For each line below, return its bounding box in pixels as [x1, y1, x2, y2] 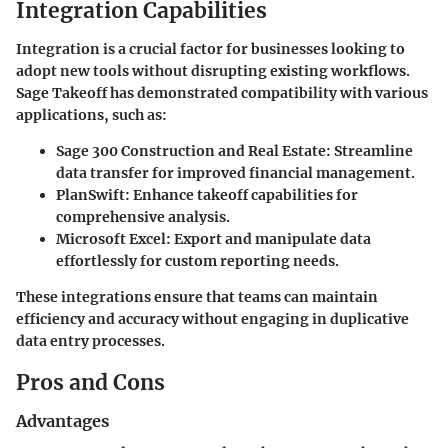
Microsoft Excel [56, 229, 166, 248]
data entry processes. [16, 331, 165, 350]
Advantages [16, 411, 109, 432]
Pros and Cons [16, 368, 165, 396]
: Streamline [326, 141, 413, 160]
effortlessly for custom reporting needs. [56, 251, 339, 270]
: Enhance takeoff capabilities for [125, 185, 358, 204]
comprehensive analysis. [56, 207, 230, 226]
